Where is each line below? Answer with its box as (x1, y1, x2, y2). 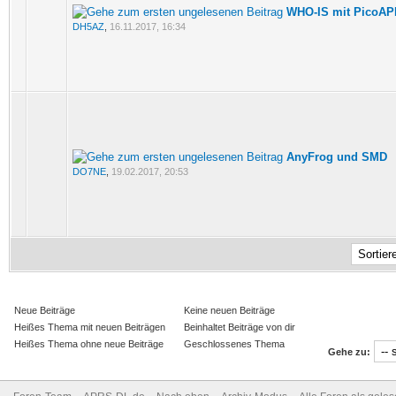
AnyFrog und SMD (286, 150, 387, 164)
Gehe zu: (328, 346, 370, 357)
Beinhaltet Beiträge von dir (181, 322, 295, 332)
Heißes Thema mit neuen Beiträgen (11, 322, 165, 332)
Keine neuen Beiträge (181, 305, 275, 316)
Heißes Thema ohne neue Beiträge (11, 339, 164, 349)
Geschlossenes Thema (181, 339, 285, 349)
